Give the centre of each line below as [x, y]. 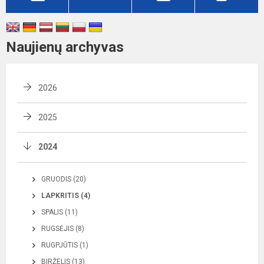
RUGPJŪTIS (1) [65, 245]
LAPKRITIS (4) [66, 196]
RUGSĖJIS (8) [63, 229]
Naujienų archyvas [65, 47]
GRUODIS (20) [64, 179]
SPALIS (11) [60, 212]
